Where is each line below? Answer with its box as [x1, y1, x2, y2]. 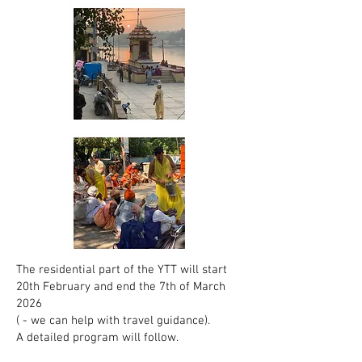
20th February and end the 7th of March [16, 280, 225, 294]
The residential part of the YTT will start [16, 263, 227, 277]
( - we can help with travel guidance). [16, 314, 210, 328]
